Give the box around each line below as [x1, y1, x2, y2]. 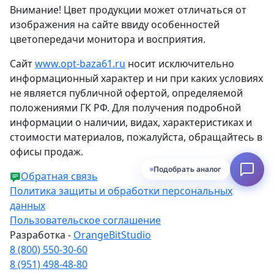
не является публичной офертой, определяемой [10, 86, 243, 100]
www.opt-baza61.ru [35, 57, 125, 71]
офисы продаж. [10, 145, 83, 159]
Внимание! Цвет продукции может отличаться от [10, 3, 246, 17]
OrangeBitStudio [73, 228, 151, 242]
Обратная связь [21, 169, 98, 183]
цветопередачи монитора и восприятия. [10, 32, 206, 46]
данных [10, 199, 45, 213]
